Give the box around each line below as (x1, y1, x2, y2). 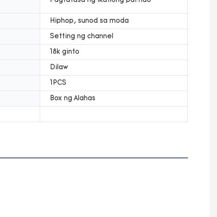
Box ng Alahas (50, 94, 95, 102)
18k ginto (50, 48, 79, 56)
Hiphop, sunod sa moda (50, 17, 129, 25)
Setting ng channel (50, 32, 113, 40)
